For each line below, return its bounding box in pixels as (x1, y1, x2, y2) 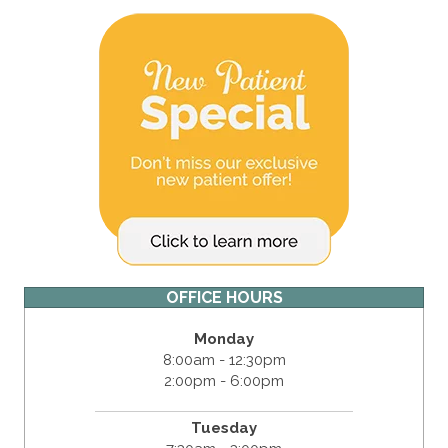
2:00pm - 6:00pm (164, 371, 284, 390)
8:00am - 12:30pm (162, 350, 286, 369)
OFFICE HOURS (165, 287, 283, 307)
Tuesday (191, 418, 257, 437)
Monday (194, 329, 254, 348)
